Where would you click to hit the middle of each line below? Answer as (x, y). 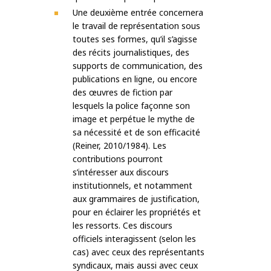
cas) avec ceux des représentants (139, 252)
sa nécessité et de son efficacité (136, 132)
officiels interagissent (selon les (134, 239)
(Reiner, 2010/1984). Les (119, 146)
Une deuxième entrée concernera (138, 13)
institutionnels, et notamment (132, 186)
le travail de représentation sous (136, 26)
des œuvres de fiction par (122, 93)
